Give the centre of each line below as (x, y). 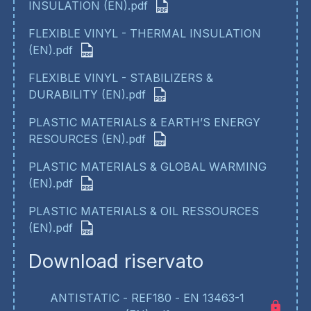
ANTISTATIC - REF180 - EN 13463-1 (147, 298)
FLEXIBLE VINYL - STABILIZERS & (120, 78)
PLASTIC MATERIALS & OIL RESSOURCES (143, 211)
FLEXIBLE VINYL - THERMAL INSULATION (144, 34)
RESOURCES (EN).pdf (87, 139)
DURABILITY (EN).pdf (87, 95)
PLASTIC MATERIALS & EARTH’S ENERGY (144, 123)
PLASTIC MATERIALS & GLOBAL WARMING (147, 167)
